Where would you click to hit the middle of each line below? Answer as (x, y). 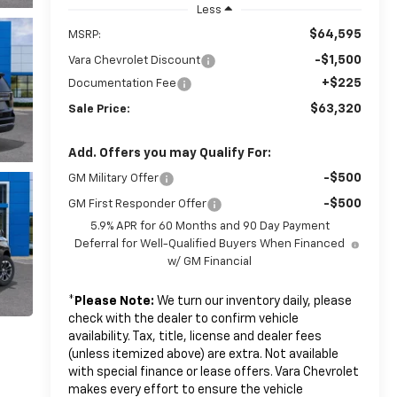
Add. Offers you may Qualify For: (169, 153)
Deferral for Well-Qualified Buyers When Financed (210, 244)
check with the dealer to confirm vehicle (183, 319)
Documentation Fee (122, 83)
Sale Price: (99, 109)
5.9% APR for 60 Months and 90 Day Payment (210, 226)
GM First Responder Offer (137, 204)
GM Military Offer (113, 178)
